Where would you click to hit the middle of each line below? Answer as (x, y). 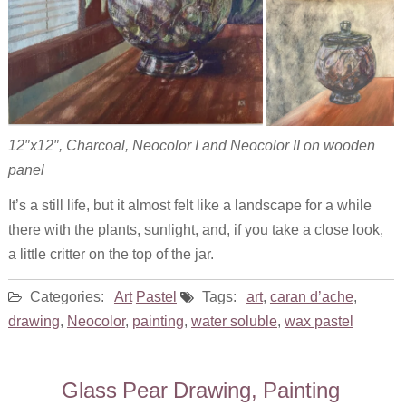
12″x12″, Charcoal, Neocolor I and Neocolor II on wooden (191, 145)
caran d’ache (311, 297)
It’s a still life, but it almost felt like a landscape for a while (189, 205)
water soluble (234, 321)
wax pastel (319, 321)
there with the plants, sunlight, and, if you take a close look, (195, 230)
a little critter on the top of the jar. (111, 254)
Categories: (65, 297)
